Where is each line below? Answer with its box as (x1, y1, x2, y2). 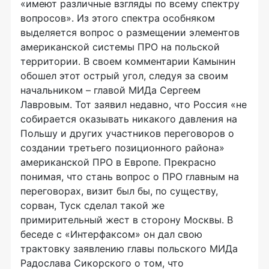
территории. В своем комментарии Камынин (20, 55, 235, 67)
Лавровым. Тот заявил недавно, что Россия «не (20, 98, 247, 110)
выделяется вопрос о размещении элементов (20, 26, 240, 38)
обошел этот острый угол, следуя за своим (20, 70, 228, 82)
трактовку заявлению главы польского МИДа (20, 243, 238, 255)
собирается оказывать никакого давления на (20, 113, 237, 125)
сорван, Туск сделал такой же (20, 199, 165, 211)
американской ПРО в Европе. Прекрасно (20, 156, 216, 168)
